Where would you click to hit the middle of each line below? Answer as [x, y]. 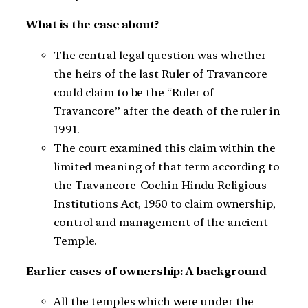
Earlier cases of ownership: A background [146, 271]
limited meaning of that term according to [167, 167]
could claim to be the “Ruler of [134, 93]
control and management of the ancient [161, 223]
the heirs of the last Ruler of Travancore [161, 74]
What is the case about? [92, 25]
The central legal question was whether [160, 56]
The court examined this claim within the [165, 148]
